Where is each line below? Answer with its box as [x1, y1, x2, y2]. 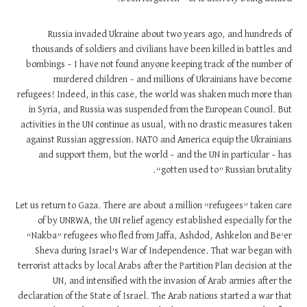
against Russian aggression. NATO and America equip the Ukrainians [32, 135, 298, 145]
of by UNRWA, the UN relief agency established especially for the [43, 216, 298, 225]
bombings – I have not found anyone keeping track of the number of [32, 60, 298, 69]
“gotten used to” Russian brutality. [162, 165, 298, 175]
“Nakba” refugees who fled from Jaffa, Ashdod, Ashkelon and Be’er [32, 231, 298, 241]
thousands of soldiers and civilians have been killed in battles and [38, 45, 298, 54]
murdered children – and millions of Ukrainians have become [59, 75, 298, 84]
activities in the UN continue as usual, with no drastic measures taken [26, 120, 298, 130]
